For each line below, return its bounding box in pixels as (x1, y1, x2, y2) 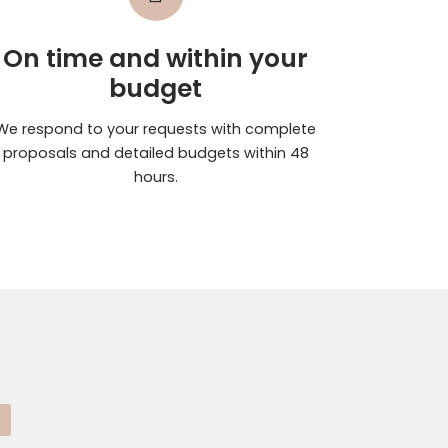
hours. (133, 166, 178, 187)
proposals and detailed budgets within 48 (2, 142, 309, 163)
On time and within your (3, 41, 309, 76)
